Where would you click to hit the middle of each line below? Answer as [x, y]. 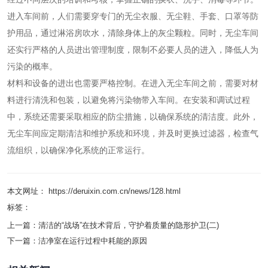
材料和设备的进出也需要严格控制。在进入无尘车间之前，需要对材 [133, 83]
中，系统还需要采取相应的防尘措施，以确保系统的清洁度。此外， [133, 116]
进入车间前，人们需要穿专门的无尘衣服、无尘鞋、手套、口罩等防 [133, 16]
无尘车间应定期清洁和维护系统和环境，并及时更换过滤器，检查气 [133, 133]
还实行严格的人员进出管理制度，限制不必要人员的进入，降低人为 [133, 49]
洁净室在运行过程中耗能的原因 [93, 240]
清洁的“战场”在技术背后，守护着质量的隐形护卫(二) [129, 225]
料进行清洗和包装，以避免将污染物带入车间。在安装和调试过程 [129, 100]
